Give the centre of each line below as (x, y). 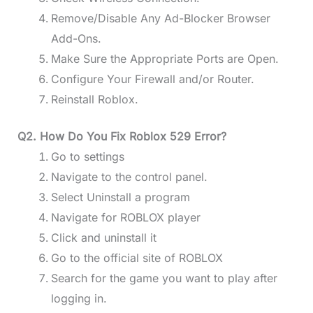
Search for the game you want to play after (164, 278)
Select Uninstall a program (120, 197)
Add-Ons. (78, 39)
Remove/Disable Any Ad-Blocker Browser (160, 19)
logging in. (79, 299)
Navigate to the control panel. (129, 177)
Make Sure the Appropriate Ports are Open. (166, 59)
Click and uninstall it (103, 238)
